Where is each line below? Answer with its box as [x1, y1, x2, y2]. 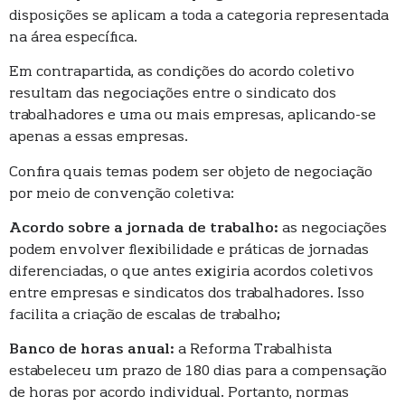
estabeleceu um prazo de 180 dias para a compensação [9, 364, 387, 380]
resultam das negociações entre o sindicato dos [9, 87, 336, 102]
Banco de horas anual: [9, 343, 178, 358]
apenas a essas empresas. [9, 130, 188, 146]
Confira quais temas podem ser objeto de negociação [9, 165, 372, 180]
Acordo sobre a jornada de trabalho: [9, 221, 278, 236]
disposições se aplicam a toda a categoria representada [9, 8, 389, 24]
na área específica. [9, 30, 141, 45]
